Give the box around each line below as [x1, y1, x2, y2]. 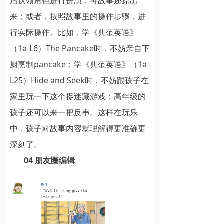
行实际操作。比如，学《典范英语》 [10, 27, 138, 38]
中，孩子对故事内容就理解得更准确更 [10, 123, 146, 134]
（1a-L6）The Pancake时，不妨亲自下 [10, 43, 150, 54]
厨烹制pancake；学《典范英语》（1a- [10, 59, 149, 70]
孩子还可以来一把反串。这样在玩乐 [10, 107, 138, 118]
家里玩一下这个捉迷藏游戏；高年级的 [10, 91, 146, 102]
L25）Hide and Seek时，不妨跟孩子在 [10, 75, 149, 86]
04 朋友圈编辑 [24, 155, 75, 166]
